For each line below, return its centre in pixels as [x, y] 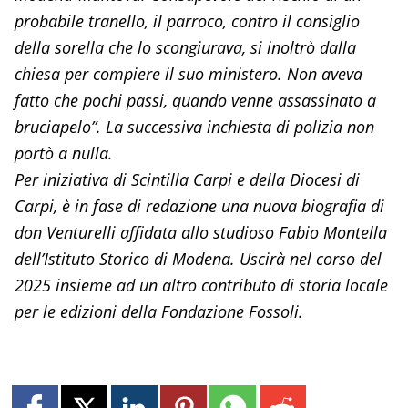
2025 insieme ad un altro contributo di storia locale [201, 286]
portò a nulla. [63, 153]
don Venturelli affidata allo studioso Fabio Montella [200, 233]
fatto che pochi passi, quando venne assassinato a [195, 101]
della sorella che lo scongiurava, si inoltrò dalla [185, 48]
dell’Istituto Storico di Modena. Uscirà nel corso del [198, 259]
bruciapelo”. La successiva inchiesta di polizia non [194, 127]
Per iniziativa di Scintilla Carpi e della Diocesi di [187, 180]
